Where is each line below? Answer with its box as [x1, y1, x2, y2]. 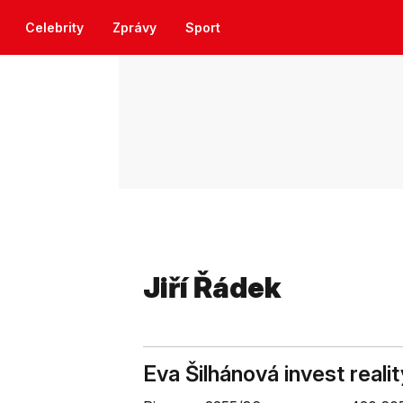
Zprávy [112, 20, 157, 35]
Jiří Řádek [143, 270, 282, 305]
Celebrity [25, 20, 84, 35]
